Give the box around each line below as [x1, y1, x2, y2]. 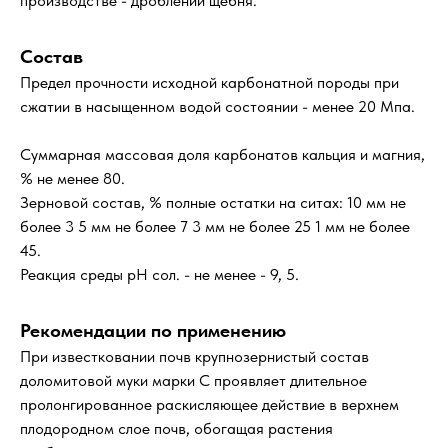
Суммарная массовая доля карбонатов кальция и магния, [20, 145, 425, 165]
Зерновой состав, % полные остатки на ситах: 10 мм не [20, 193, 406, 213]
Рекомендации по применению [20, 319, 286, 343]
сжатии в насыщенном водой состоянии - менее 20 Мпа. [20, 97, 415, 117]
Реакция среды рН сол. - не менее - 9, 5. [20, 265, 299, 285]
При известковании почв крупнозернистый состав [20, 347, 369, 367]
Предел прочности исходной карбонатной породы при [20, 73, 399, 93]
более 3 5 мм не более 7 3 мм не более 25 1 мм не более [20, 217, 410, 237]
